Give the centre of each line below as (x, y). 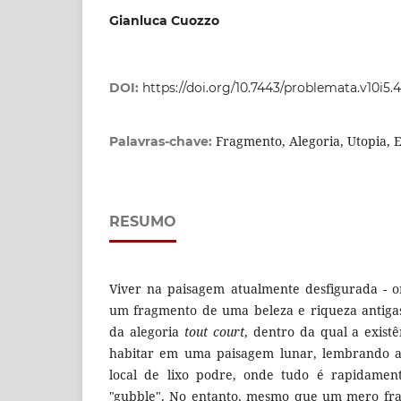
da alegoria (147, 331)
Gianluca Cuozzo (164, 20)
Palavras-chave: (162, 141)
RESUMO (143, 221)
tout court (214, 331)
